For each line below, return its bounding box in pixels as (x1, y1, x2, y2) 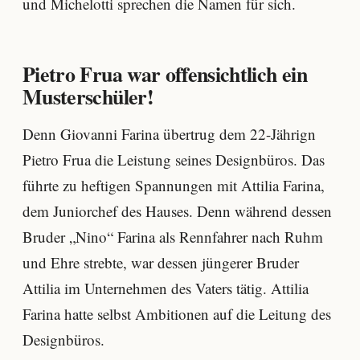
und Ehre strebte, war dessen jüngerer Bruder (22, 252, 299, 273)
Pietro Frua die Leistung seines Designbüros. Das (22, 149, 325, 170)
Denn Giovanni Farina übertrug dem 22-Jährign (22, 124, 316, 145)
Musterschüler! (22, 81, 153, 112)
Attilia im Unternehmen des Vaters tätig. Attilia (22, 278, 309, 299)
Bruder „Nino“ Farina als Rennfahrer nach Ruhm (22, 227, 323, 247)
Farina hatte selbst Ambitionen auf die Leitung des (22, 304, 331, 325)
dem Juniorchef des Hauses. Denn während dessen (22, 201, 332, 222)
